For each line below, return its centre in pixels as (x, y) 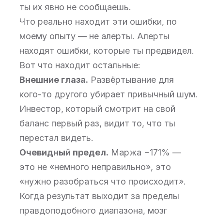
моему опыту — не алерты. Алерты (94, 36)
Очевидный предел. (64, 152)
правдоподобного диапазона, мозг (93, 210)
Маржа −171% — (145, 152)
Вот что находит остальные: (80, 65)
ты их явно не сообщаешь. (75, 7)
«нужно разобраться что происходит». (103, 181)
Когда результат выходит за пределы (99, 196)
